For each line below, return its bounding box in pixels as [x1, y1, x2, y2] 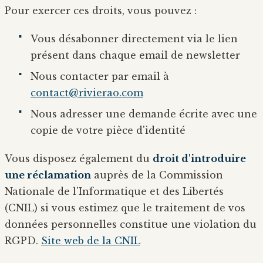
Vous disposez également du [5, 152, 153, 164]
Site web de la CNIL [41, 234, 140, 247]
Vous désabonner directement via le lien [31, 32, 238, 45]
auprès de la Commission [91, 168, 223, 181]
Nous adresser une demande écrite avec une [31, 107, 257, 120]
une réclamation [5, 168, 91, 181]
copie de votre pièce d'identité [31, 124, 186, 136]
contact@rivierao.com [31, 86, 143, 99]
